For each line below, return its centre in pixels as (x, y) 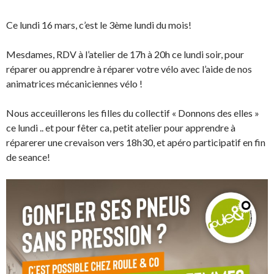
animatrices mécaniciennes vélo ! (74, 83)
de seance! (28, 157)
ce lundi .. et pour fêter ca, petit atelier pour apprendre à (121, 128)
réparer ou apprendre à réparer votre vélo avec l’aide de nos (129, 69)
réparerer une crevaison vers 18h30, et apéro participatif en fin (136, 142)
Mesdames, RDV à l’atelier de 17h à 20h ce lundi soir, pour (125, 54)
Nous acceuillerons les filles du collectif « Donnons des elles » (133, 113)
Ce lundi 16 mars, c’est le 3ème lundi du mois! (99, 25)
